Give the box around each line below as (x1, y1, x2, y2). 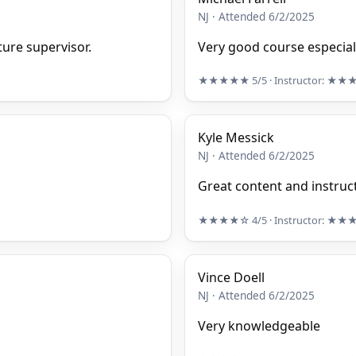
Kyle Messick (198, 129, 274, 147)
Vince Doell (198, 269, 265, 287)
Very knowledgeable (198, 317, 320, 335)
